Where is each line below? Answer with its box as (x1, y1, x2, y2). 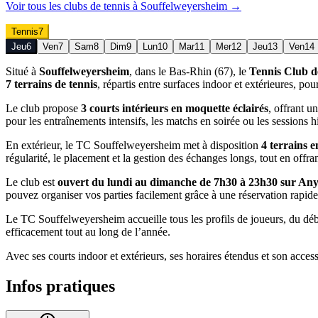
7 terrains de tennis (6, 77, 97, 90)
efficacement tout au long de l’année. (6, 225, 170, 238)
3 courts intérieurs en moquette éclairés (81, 102, 268, 114)
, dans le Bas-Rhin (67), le (129, 65, 249, 77)
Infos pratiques (6, 276, 115, 295)
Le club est (6, 175, 57, 188)
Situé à (6, 65, 39, 77)
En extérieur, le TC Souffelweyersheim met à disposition (6, 138, 261, 151)
